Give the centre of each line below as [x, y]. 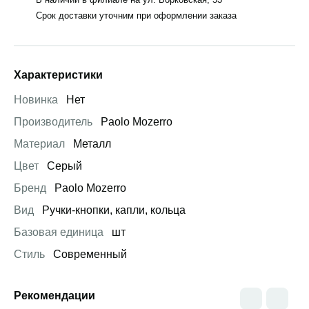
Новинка [36, 100]
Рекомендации [54, 296]
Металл [91, 144]
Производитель [53, 122]
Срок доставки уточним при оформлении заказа [136, 15]
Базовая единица [59, 232]
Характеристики [58, 75]
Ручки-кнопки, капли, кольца [112, 210]
